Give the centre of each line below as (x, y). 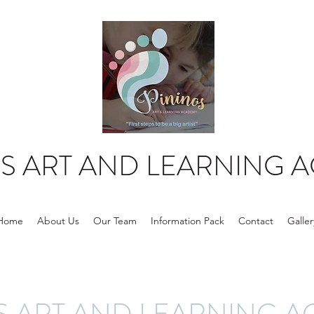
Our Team (115, 221)
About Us (58, 221)
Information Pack (187, 221)
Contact (256, 221)
